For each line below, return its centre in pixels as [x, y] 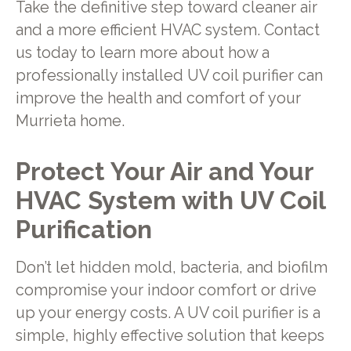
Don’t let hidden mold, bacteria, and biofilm [171, 267]
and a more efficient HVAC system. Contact [167, 30]
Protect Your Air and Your [164, 172]
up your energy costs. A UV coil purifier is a [168, 313]
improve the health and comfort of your [158, 98]
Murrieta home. [70, 121]
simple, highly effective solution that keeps [170, 335]
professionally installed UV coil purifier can [169, 75]
